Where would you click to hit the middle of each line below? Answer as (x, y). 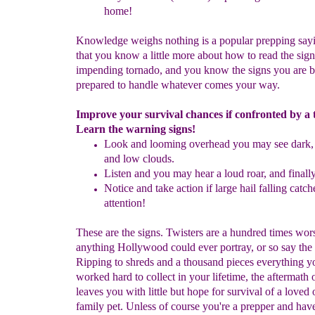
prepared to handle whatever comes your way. (178, 85)
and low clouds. (139, 159)
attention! (125, 203)
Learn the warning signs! (136, 129)
